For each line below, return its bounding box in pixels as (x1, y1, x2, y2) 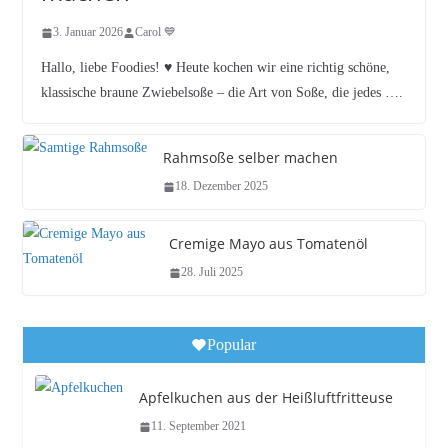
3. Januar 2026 (52, 25, 123, 39)
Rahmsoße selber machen (162, 148, 338, 167)
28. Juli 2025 (180, 265, 243, 279)
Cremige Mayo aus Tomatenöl (168, 234, 368, 253)
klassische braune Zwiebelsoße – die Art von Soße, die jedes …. (40, 85, 403, 100)
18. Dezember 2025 (174, 179, 268, 193)
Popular (207, 336, 257, 353)
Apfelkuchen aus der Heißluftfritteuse (138, 388, 393, 407)
